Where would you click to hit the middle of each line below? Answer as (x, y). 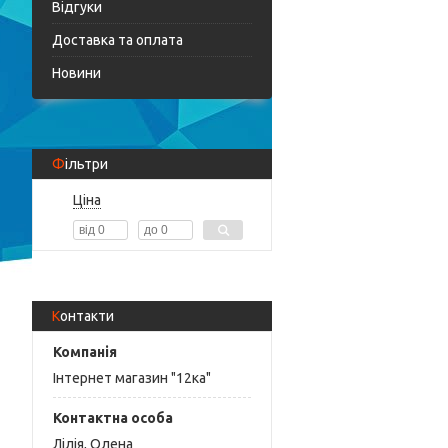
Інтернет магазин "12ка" (132, 377)
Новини (76, 73)
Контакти (87, 316)
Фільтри (86, 164)
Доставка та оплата (117, 40)
